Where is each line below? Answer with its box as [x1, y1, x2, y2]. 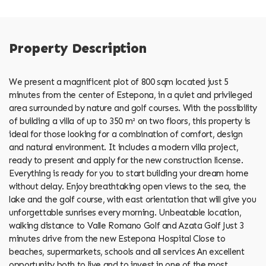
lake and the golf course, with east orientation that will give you [9, 194, 256, 205]
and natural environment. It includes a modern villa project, [9, 141, 239, 153]
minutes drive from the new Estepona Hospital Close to [9, 233, 226, 244]
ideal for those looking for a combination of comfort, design [9, 128, 243, 140]
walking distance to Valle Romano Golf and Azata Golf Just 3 [9, 220, 244, 231]
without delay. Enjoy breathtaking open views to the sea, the [9, 180, 246, 192]
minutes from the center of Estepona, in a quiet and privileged [9, 89, 252, 100]
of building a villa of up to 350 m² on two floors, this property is [9, 115, 251, 126]
